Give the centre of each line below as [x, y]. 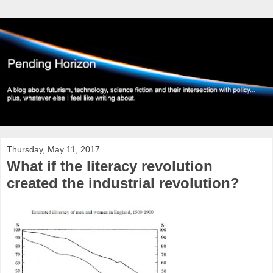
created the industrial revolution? [123, 183]
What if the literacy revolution [110, 166]
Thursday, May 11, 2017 [53, 149]
